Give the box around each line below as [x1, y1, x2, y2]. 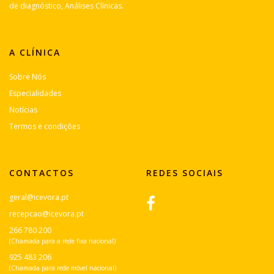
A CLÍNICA [9, 46, 61, 59]
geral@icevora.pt [9, 192, 68, 203]
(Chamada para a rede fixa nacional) [9, 237, 116, 246]
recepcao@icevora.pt [9, 209, 84, 220]
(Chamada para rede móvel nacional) [9, 264, 116, 273]
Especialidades [9, 88, 61, 99]
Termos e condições [9, 121, 80, 132]
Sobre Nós [9, 72, 46, 83]
